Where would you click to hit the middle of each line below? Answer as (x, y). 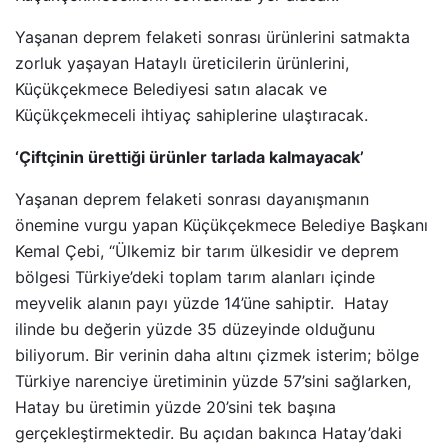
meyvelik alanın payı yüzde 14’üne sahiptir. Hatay (202, 303)
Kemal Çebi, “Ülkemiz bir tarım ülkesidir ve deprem (207, 251)
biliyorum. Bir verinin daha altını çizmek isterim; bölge (217, 355)
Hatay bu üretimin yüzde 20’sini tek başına (175, 407)
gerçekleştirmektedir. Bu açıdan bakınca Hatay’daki (211, 433)
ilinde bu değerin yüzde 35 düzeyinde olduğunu (195, 329)
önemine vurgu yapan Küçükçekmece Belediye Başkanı (221, 225)
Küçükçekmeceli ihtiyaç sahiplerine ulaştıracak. (191, 115)
